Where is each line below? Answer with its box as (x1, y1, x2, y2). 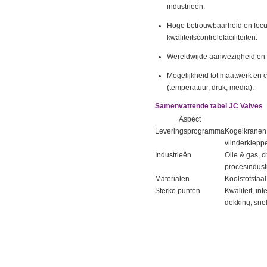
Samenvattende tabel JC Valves (155, 102, 263, 110)
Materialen (155, 175, 190, 183)
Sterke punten (155, 187, 200, 195)
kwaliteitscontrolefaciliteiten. (167, 33, 257, 42)
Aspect (179, 115, 201, 123)
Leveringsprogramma (155, 127, 225, 135)
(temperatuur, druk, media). (167, 83, 254, 92)
